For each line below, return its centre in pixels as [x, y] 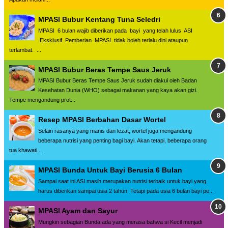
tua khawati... [25, 150]
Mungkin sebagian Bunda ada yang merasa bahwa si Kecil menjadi [120, 222]
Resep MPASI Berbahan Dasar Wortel [102, 120]
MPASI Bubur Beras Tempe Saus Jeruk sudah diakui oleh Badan [118, 81]
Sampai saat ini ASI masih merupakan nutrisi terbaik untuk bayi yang [122, 181]
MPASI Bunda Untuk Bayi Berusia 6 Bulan [110, 170]
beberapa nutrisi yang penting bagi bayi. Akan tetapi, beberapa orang [122, 141]
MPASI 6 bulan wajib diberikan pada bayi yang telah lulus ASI [115, 30]
